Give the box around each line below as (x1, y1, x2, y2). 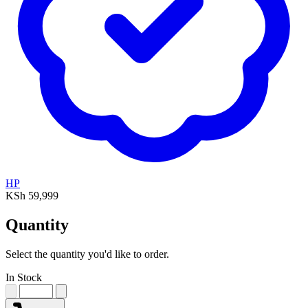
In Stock (5, 271, 42, 283)
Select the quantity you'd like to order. (5, 247, 169, 260)
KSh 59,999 (5, 189, 58, 201)
